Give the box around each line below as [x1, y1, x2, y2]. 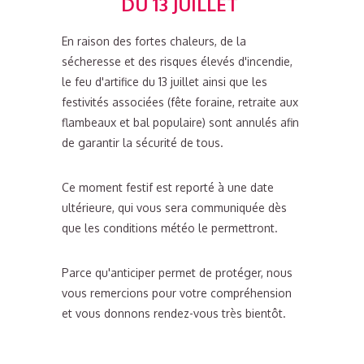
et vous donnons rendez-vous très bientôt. [62, 305, 290, 320]
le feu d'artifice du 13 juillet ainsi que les [62, 74, 268, 89]
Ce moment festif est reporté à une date [62, 180, 275, 194]
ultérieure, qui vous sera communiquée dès [62, 200, 288, 214]
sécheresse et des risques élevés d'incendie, [62, 54, 293, 68]
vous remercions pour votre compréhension [62, 285, 292, 300]
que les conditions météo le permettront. [62, 220, 282, 235]
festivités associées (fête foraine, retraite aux [62, 94, 299, 109]
